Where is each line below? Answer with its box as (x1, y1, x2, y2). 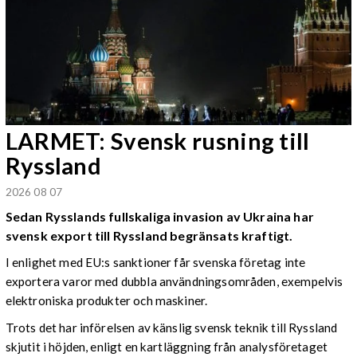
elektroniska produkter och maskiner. (5, 293, 208, 308)
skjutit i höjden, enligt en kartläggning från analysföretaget (5, 339, 328, 354)
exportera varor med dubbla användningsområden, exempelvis (5, 274, 343, 289)
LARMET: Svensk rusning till (5, 126, 310, 155)
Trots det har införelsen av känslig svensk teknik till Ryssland (5, 320, 338, 335)
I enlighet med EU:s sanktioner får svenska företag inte (5, 255, 306, 270)
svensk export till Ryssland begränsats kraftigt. (5, 227, 293, 243)
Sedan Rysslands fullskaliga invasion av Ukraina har (5, 208, 314, 224)
